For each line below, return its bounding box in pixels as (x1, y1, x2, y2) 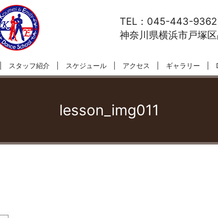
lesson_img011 (59, 101, 159, 119)
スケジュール (66, 61, 107, 70)
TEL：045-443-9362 (120, 16, 217, 27)
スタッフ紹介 (9, 61, 50, 70)
